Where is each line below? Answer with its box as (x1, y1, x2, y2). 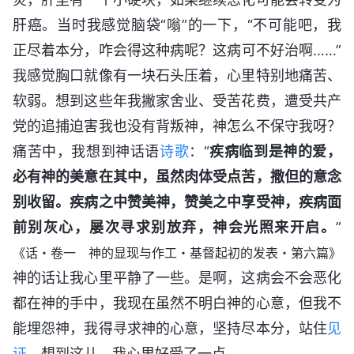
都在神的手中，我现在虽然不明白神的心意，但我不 (13, 294, 341, 311)
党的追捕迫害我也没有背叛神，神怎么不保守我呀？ (13, 117, 341, 134)
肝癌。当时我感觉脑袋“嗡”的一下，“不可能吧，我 (13, 16, 341, 33)
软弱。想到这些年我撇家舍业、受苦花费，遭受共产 (13, 92, 341, 109)
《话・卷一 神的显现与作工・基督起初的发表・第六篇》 (13, 244, 341, 261)
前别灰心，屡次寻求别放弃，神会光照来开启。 (13, 218, 336, 235)
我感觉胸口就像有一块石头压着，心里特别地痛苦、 (13, 66, 341, 84)
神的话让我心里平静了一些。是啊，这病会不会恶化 (13, 269, 341, 286)
